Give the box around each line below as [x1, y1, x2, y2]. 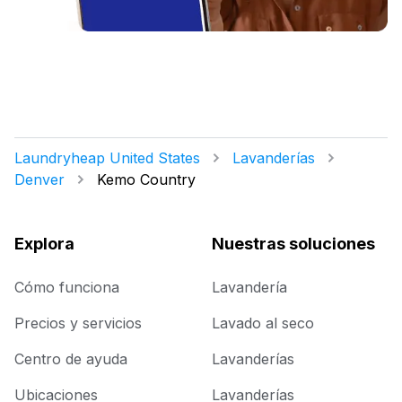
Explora [14, 234, 74, 254]
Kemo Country [97, 170, 196, 189]
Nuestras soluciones [212, 234, 375, 254]
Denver [14, 170, 65, 189]
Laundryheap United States [14, 149, 200, 168]
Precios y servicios [14, 314, 142, 333]
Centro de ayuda [14, 350, 127, 369]
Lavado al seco [212, 314, 314, 333]
